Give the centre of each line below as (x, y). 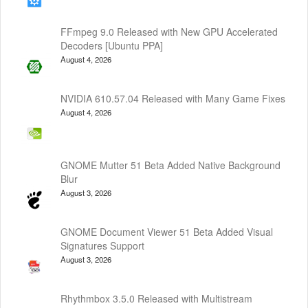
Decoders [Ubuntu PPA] (112, 45)
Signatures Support (102, 245)
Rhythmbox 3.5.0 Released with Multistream (156, 298)
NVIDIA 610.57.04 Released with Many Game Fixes (173, 98)
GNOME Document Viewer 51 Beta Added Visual (167, 231)
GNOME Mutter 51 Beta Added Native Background (170, 165)
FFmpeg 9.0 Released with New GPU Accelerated (169, 31)
